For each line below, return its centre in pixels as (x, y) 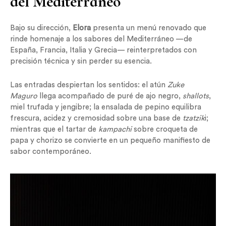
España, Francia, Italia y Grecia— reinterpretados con (103, 50)
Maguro (25, 96)
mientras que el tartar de (54, 130)
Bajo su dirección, (41, 28)
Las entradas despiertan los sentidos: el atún (89, 85)
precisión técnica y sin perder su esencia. (81, 62)
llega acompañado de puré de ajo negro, (111, 96)
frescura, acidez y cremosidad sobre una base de (95, 119)
